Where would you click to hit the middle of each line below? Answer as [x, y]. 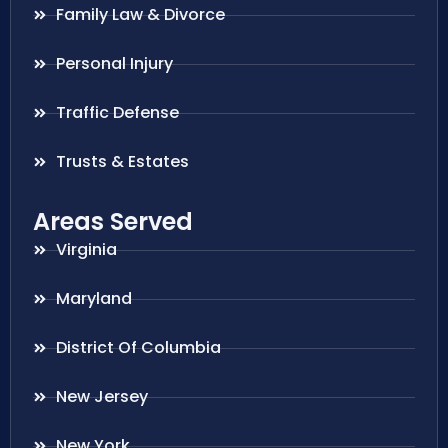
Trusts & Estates [122, 162]
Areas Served [113, 222]
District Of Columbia [138, 348]
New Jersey [101, 397]
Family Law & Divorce [140, 15]
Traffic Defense [117, 113]
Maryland [93, 299]
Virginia [86, 250]
